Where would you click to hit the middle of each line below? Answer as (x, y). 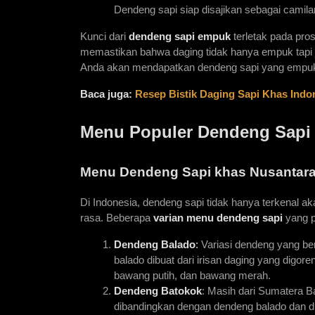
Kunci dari (104, 37)
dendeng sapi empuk (180, 37)
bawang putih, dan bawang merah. (192, 276)
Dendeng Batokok (158, 291)
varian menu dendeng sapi (218, 218)
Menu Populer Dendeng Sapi (195, 132)
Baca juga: (106, 95)
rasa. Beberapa (115, 218)
